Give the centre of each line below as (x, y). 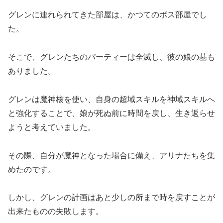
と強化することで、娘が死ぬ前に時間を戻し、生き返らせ (111, 113)
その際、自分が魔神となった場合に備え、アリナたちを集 (111, 155)
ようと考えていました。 (52, 127)
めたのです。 (32, 169)
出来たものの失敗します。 (56, 212)
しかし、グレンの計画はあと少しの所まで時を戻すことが (111, 198)
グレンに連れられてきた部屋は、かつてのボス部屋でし (108, 15)
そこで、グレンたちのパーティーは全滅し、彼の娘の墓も (111, 57)
